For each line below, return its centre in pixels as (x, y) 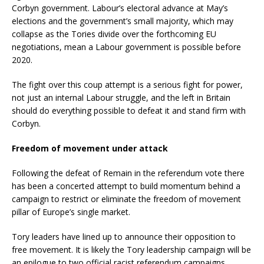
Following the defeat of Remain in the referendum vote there (128, 173)
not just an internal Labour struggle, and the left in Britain (121, 98)
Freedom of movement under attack (90, 148)
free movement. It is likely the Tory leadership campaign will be (131, 250)
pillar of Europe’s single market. (71, 212)
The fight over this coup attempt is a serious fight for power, (127, 85)
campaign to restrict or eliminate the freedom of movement (126, 199)
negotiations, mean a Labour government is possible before (126, 47)
